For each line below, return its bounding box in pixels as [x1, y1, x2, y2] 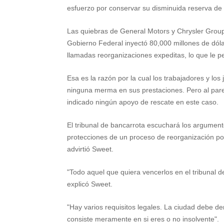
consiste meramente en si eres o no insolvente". [67, 215, 219, 223]
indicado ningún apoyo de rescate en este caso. [67, 98, 219, 106]
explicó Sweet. [67, 180, 113, 188]
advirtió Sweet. [67, 145, 114, 153]
